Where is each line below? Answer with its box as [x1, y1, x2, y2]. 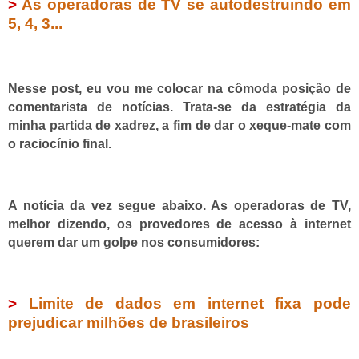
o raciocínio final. [8, 137, 111, 151]
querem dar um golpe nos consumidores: [8, 235, 260, 249]
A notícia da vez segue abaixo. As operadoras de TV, [8, 198, 351, 212]
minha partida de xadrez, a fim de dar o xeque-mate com [8, 119, 351, 133]
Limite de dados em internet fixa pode [28, 295, 352, 313]
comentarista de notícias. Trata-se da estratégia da [8, 100, 351, 115]
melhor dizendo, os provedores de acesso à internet [8, 216, 351, 231]
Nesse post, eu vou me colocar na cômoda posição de [8, 82, 351, 96]
